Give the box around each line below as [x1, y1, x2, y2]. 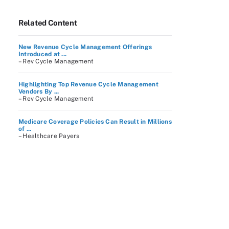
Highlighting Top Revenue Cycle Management [18, 81, 158, 88]
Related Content [18, 18, 77, 27]
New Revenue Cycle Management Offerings [18, 43, 152, 51]
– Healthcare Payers [18, 132, 80, 140]
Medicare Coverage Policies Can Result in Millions [18, 118, 172, 125]
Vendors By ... [18, 88, 59, 95]
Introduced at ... [18, 51, 67, 58]
